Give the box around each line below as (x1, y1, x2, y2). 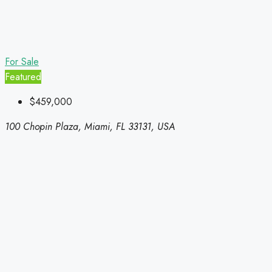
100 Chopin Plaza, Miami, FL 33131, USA (5, 120, 175, 134)
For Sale (5, 55, 39, 69)
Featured (5, 70, 41, 84)
